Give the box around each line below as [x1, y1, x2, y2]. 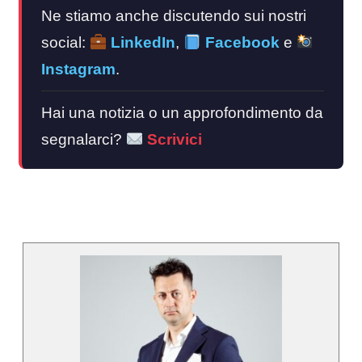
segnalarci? [41, 130, 126, 148]
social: [41, 33, 90, 51]
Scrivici [143, 130, 203, 148]
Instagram [41, 60, 116, 78]
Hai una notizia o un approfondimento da [41, 103, 323, 121]
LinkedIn [107, 33, 176, 51]
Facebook [200, 33, 280, 51]
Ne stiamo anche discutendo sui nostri [41, 6, 306, 24]
